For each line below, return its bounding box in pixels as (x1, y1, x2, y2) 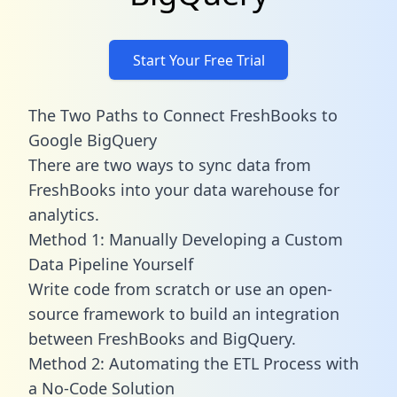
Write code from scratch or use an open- (28, 277, 332, 300)
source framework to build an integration (28, 302, 339, 324)
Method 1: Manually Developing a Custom (28, 228, 343, 250)
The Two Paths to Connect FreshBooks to (28, 104, 338, 126)
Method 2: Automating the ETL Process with (28, 352, 359, 374)
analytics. (28, 203, 99, 225)
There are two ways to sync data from (28, 153, 311, 175)
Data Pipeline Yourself (28, 253, 193, 275)
